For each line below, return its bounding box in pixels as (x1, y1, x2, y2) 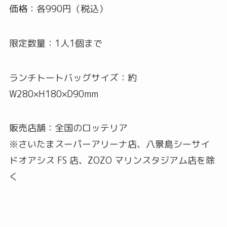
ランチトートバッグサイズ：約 (9, 71, 137, 84)
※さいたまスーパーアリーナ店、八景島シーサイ (9, 138, 210, 151)
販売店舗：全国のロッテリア (9, 122, 128, 135)
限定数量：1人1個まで (9, 36, 102, 50)
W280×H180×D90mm (9, 87, 98, 100)
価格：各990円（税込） (9, 2, 108, 15)
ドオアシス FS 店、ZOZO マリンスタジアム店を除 (9, 154, 215, 167)
